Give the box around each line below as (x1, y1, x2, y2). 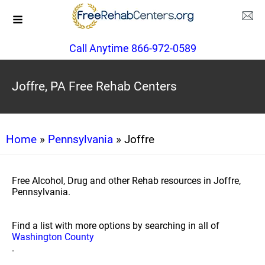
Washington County (12, 231, 94, 243)
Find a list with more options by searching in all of (12, 220, 219, 231)
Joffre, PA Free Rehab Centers (12, 79, 177, 93)
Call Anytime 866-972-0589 (69, 42, 196, 54)
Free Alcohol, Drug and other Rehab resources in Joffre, (12, 175, 241, 186)
